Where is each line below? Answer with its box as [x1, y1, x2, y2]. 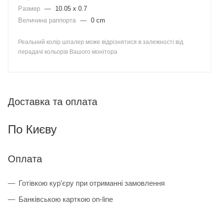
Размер [18, 5, 42, 12]
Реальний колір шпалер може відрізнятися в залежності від [18, 39, 183, 45]
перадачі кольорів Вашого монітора [18, 48, 117, 55]
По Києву [8, 122, 57, 136]
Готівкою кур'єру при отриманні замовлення [19, 178, 165, 187]
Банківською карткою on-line [19, 195, 113, 203]
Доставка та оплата [8, 96, 97, 107]
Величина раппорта [18, 17, 78, 24]
